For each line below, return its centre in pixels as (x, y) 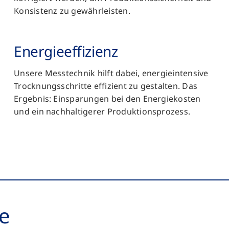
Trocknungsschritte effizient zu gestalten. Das (106, 86)
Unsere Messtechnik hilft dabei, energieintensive (111, 73)
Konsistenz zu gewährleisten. (72, 10)
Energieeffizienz (66, 51)
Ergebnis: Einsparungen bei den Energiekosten (107, 98)
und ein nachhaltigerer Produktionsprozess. (102, 111)
